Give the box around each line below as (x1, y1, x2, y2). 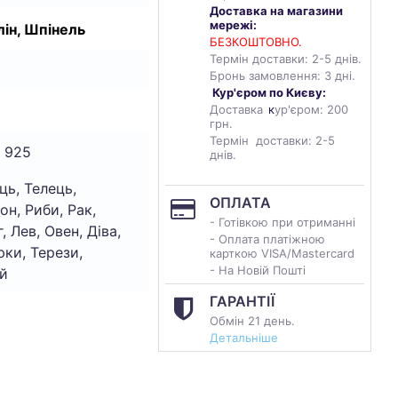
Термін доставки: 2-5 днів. (210, 52, 362, 66)
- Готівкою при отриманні (210, 215, 355, 229)
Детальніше (210, 330, 278, 345)
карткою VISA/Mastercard (210, 246, 358, 260)
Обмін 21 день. (210, 314, 295, 328)
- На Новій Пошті (210, 263, 306, 277)
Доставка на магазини (210, 4, 343, 18)
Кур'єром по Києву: (212, 85, 326, 99)
